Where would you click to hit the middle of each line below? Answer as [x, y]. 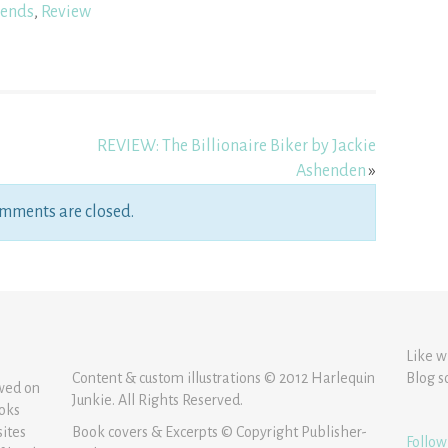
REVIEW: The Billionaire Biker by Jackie [236, 146]
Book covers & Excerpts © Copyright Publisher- [220, 432]
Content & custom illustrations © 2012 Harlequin [224, 378]
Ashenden [330, 171]
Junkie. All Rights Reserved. [158, 400]
